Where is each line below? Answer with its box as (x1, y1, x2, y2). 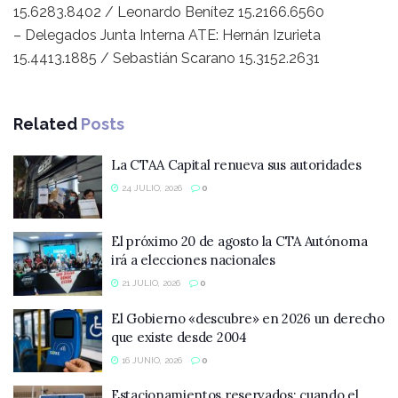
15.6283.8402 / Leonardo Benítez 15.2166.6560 (13, 3, 324, 20)
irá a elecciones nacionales (111, 251, 275, 269)
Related (13, 114, 77, 133)
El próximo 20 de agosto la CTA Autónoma (111, 233, 368, 251)
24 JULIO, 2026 (119, 182, 182, 193)
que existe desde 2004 (111, 328, 247, 346)
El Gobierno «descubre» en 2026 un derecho (111, 309, 385, 327)
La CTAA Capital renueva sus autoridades (111, 155, 362, 173)
